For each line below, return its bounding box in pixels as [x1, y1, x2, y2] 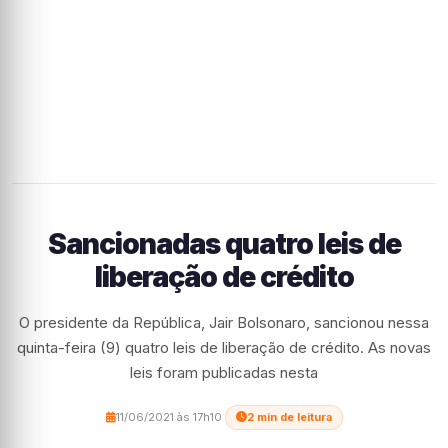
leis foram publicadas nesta [130, 363, 318, 382]
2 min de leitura [246, 410, 332, 424]
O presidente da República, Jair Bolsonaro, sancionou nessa [19, 313, 429, 332]
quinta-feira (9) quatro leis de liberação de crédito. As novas [17, 338, 431, 357]
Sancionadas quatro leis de [47, 227, 401, 261]
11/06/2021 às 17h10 [115, 410, 222, 424]
